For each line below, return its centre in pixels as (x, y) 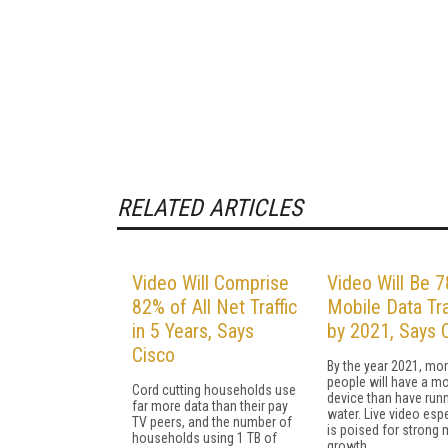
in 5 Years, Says (193, 330)
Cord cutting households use (214, 389)
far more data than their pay (210, 405)
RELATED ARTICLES (209, 207)
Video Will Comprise (210, 282)
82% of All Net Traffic (214, 306)
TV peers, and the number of (212, 421)
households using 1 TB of (204, 437)
